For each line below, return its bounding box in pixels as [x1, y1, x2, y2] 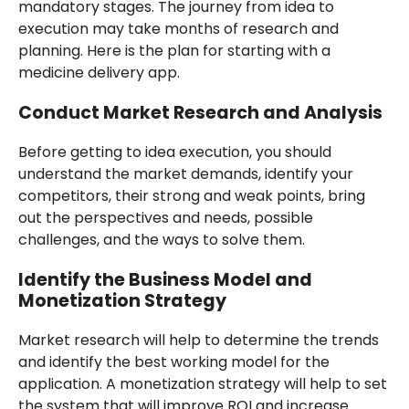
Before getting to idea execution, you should [17, 141, 331, 163]
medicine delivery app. [17, 61, 180, 83]
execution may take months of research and [17, 17, 339, 39]
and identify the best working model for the [17, 351, 330, 372]
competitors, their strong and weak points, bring [17, 184, 365, 206]
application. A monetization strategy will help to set [17, 372, 387, 394]
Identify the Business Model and [17, 267, 312, 292]
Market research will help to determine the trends [17, 329, 379, 351]
